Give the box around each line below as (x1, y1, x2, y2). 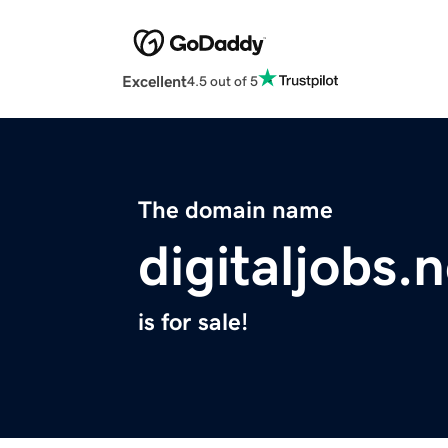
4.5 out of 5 (187, 73, 258, 88)
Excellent (122, 73, 187, 90)
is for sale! (138, 310, 248, 335)
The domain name (138, 198, 333, 223)
